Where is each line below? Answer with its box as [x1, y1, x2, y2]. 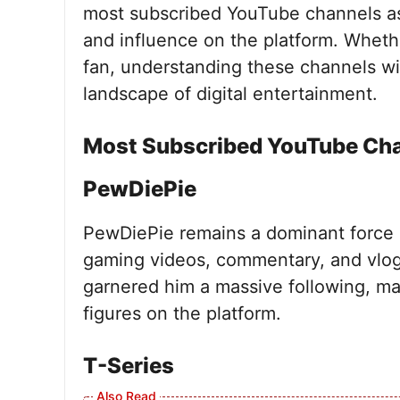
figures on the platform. [83, 303, 281, 324]
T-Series [83, 353, 174, 379]
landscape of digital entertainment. [83, 83, 378, 104]
